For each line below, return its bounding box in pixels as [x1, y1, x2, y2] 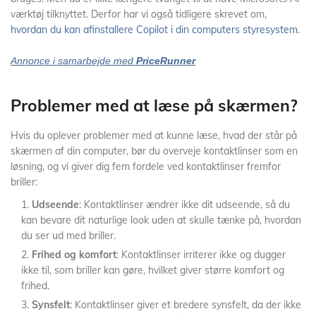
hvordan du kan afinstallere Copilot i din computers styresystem [11, 23, 298, 36]
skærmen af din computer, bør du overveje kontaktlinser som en [11, 145, 298, 157]
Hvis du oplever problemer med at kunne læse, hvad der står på [11, 129, 297, 142]
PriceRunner [136, 55, 195, 66]
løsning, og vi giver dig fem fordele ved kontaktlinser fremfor [11, 160, 281, 173]
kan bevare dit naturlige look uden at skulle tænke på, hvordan [21, 214, 301, 226]
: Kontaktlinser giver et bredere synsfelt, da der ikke [70, 298, 301, 311]
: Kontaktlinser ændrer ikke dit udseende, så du [79, 198, 290, 211]
